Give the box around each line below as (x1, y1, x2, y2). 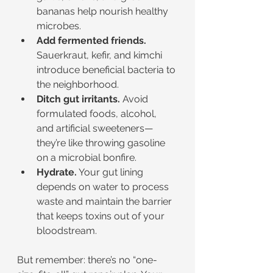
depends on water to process (37, 181, 171, 193)
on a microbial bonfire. (37, 152, 136, 163)
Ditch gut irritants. (37, 93, 120, 105)
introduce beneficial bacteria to (37, 64, 178, 76)
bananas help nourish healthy (37, 5, 171, 17)
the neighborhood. (37, 79, 119, 90)
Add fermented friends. (37, 35, 146, 46)
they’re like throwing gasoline (37, 137, 168, 149)
